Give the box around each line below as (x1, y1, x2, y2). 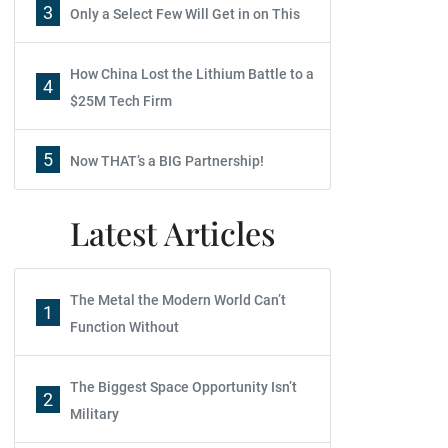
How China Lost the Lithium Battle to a (70, 66, 314, 82)
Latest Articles (70, 211, 275, 254)
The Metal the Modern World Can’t (70, 292, 286, 308)
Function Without (70, 319, 179, 335)
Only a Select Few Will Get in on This (70, 6, 300, 22)
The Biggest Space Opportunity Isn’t (70, 379, 297, 395)
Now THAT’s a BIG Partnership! (70, 153, 264, 169)
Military (70, 406, 119, 422)
